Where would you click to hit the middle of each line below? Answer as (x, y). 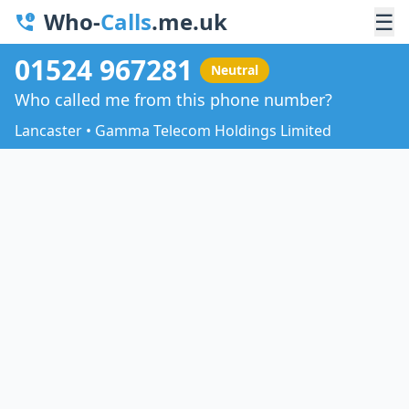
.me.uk (189, 21)
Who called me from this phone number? (173, 99)
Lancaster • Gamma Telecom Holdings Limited (173, 130)
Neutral (235, 69)
